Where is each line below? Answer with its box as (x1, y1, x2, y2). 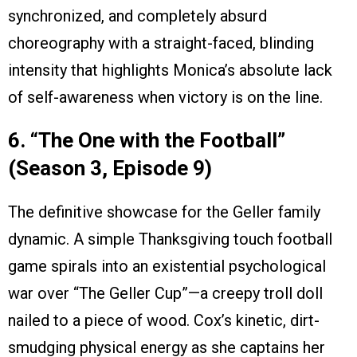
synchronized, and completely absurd (8, 6, 267, 26)
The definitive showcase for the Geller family (8, 202, 320, 222)
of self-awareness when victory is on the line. (8, 88, 323, 108)
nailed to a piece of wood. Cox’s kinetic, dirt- (8, 311, 320, 331)
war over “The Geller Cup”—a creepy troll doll (8, 284, 323, 304)
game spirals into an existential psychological (8, 257, 326, 277)
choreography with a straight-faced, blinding (8, 33, 314, 53)
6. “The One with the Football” (8, 128, 285, 153)
